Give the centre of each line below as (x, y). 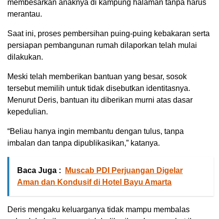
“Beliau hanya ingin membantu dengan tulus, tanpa (96, 131)
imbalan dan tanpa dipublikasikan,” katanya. (84, 143)
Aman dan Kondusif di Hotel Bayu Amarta (94, 182)
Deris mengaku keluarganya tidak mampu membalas (99, 209)
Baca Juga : (39, 170)
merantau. (25, 14)
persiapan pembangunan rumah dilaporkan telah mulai (102, 45)
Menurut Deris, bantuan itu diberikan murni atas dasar (100, 100)
